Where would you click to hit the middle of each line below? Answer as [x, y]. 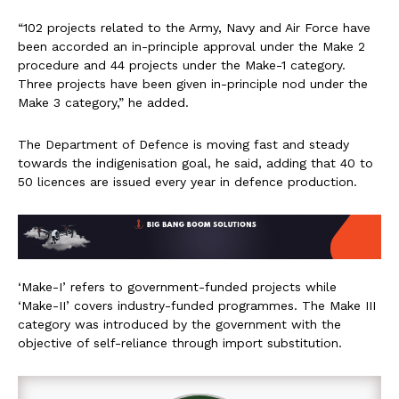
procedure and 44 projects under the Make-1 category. [182, 65]
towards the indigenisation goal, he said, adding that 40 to [195, 163]
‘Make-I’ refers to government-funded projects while [177, 287]
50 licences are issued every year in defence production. [187, 181]
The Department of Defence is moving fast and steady [183, 144]
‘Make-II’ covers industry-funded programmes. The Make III [197, 306]
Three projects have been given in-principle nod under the [193, 83]
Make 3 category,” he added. [103, 102]
